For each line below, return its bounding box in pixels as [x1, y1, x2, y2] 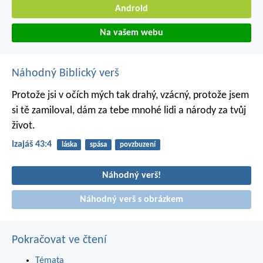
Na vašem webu [100, 28, 163, 38]
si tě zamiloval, [12, 105, 75, 117]
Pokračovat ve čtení [12, 234, 107, 247]
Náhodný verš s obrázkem [80, 195, 183, 205]
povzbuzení [119, 141, 156, 149]
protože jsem [191, 90, 249, 102]
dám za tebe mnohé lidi [75, 105, 176, 117]
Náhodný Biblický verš [12, 68, 119, 80]
